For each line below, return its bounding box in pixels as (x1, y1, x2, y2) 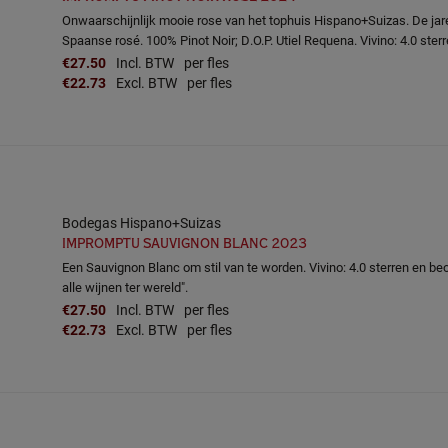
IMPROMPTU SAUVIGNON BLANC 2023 (62, 235, 307, 252)
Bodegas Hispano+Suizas (62, 213, 221, 232)
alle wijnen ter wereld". (62, 278, 188, 296)
